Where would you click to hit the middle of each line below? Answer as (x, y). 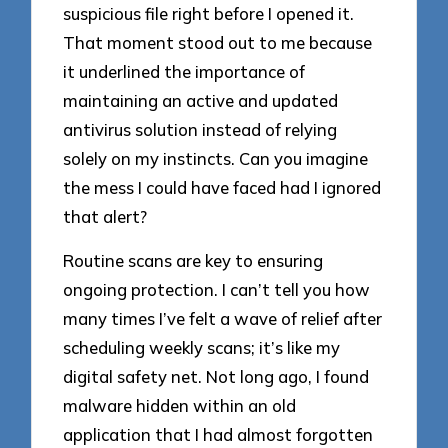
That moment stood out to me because (218, 42)
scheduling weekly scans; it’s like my (202, 348)
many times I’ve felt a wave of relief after (223, 319)
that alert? (105, 216)
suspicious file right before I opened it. (209, 13)
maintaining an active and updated (201, 100)
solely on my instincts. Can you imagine (216, 158)
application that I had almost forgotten (218, 435)
